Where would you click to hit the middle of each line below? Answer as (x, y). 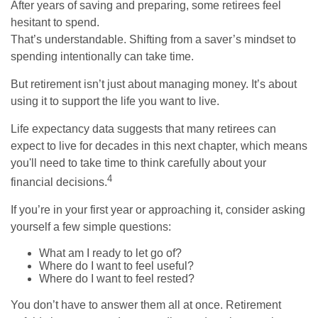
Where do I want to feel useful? (116, 265)
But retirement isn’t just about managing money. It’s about (154, 84)
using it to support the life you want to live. (115, 101)
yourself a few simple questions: (91, 226)
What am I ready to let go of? (110, 253)
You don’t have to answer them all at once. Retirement (146, 305)
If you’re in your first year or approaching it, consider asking (158, 209)
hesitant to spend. (55, 22)
